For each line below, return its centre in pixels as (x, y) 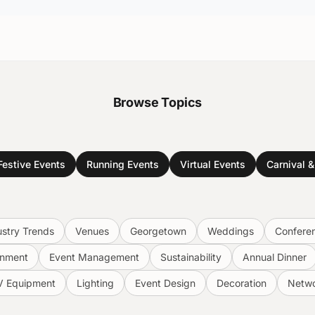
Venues (92, 231)
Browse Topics (157, 102)
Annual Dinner (274, 257)
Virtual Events (213, 164)
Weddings (231, 231)
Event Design (165, 283)
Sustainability (191, 257)
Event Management (94, 257)
